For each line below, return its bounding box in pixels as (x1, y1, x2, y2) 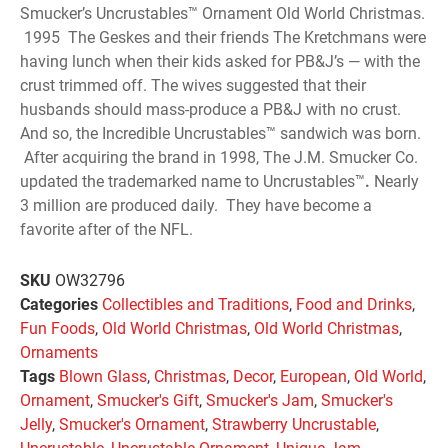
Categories (20, 294, 98, 314)
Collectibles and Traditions (102, 294, 289, 314)
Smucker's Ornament (59, 414, 205, 434)
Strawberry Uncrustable (212, 414, 376, 434)
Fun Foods (20, 318, 95, 338)
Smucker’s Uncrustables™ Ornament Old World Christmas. (20, 3, 425, 23)
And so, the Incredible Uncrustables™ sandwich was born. (20, 123, 421, 143)
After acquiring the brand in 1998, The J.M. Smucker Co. (20, 147, 418, 167)
